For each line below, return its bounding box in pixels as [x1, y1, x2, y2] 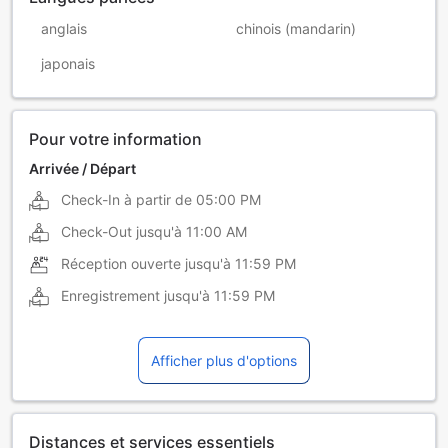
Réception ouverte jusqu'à [61, 255, 231, 273]
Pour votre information [29, 129, 202, 150]
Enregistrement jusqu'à [61, 287, 210, 305]
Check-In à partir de [61, 191, 192, 209]
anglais [41, 20, 87, 38]
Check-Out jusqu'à [61, 223, 182, 241]
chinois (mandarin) [236, 20, 356, 38]
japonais [41, 55, 95, 73]
